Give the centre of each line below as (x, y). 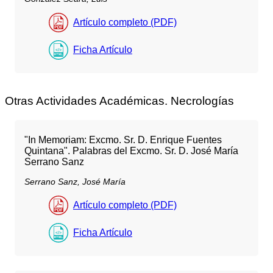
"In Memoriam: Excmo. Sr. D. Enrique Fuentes (123, 140)
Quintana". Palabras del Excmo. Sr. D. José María (131, 151)
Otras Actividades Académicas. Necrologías (119, 101)
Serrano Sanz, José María (75, 182)
